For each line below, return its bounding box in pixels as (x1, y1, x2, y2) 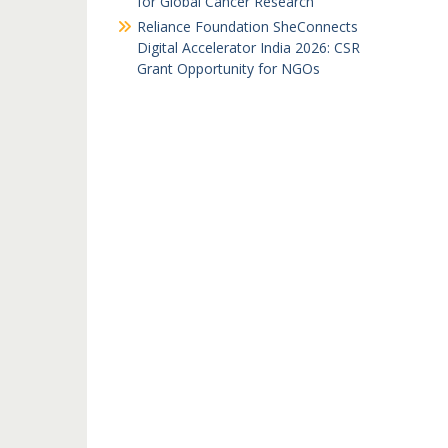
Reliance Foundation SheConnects (137, 17, 358, 36)
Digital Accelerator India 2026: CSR (137, 38, 360, 57)
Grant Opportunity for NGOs (137, 59, 320, 78)
